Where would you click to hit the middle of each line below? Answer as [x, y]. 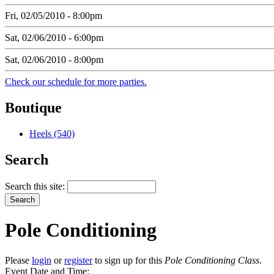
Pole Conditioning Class [212, 260]
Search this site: [36, 186]
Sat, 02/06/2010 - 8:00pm [54, 60]
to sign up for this [128, 260]
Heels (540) [52, 134]
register [78, 260]
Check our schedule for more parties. [76, 82]
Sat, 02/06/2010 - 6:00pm [54, 38]
